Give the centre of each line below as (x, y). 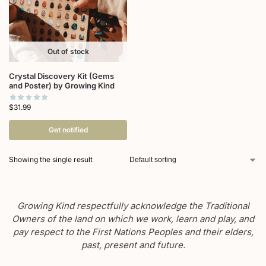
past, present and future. (133, 245)
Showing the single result (51, 159)
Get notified (68, 129)
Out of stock (68, 52)
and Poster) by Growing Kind (62, 86)
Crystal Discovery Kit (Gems (61, 76)
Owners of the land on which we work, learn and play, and (133, 218)
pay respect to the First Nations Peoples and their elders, (133, 232)
